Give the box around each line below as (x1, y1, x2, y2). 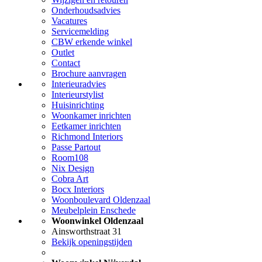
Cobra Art (51, 173, 88, 184)
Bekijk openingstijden (51, 236, 132, 247)
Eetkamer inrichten (51, 120, 121, 131)
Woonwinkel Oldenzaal (51, 215, 143, 226)
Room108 (51, 152, 88, 163)
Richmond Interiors (51, 131, 123, 142)
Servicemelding (51, 26, 109, 36)
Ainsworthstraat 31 (51, 226, 122, 236)
